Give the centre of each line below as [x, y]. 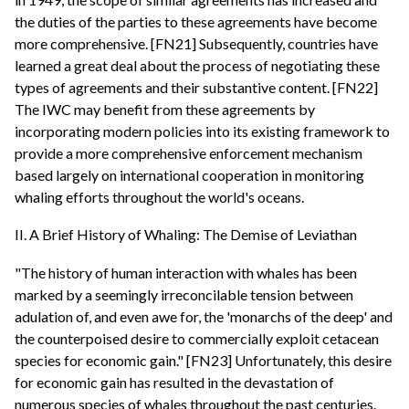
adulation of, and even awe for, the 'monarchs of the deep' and [204, 316]
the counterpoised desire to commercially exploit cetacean [197, 338]
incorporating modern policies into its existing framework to [202, 131]
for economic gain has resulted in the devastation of [174, 382]
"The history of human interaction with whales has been [186, 272]
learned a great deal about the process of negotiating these [197, 65]
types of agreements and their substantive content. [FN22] [196, 87]
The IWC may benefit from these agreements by [165, 109]
